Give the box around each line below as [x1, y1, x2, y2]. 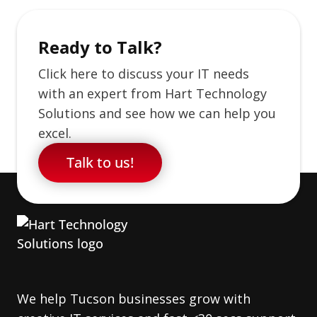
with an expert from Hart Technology [38, 84, 267, 102]
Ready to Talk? [38, 35, 162, 59]
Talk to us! [67, 152, 134, 172]
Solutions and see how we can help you [38, 104, 276, 122]
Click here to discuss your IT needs [38, 64, 249, 82]
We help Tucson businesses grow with [17, 289, 250, 307]
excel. [38, 124, 71, 142]
